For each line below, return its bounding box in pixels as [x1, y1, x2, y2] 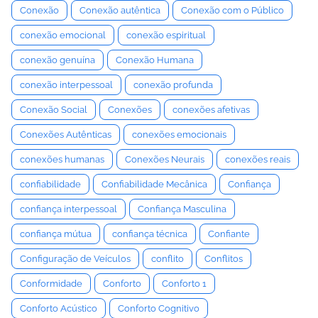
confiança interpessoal [20, 204, 117, 214]
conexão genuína [20, 55, 95, 65]
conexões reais [225, 154, 290, 165]
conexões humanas [20, 154, 104, 165]
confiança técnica [112, 229, 187, 239]
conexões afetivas [172, 104, 250, 115]
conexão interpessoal [20, 79, 113, 90]
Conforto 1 [162, 278, 207, 289]
